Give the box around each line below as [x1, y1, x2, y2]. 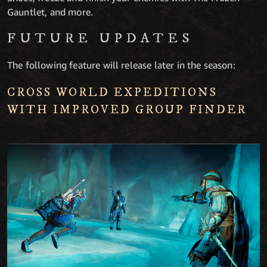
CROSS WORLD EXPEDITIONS [7, 85, 218, 101]
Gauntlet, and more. [7, 6, 94, 18]
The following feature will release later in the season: [7, 59, 235, 72]
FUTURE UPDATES [7, 30, 194, 48]
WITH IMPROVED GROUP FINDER [7, 103, 247, 118]
